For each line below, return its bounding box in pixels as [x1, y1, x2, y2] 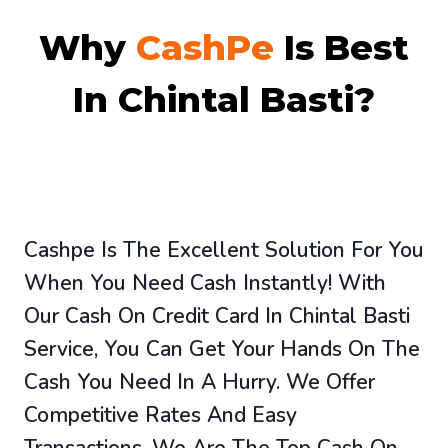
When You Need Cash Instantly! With [24, 268, 386, 297]
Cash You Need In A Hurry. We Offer [24, 367, 375, 396]
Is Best [274, 26, 409, 70]
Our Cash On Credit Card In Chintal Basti [24, 301, 410, 330]
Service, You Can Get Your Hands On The [24, 334, 420, 363]
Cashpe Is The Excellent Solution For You [24, 235, 424, 264]
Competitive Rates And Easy [24, 400, 297, 429]
